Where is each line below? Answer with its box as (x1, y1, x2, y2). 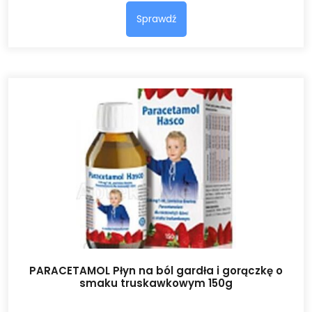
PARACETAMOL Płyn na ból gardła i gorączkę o (29, 263, 283, 278)
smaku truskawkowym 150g (79, 275, 233, 290)
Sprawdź (136, 11, 176, 26)
